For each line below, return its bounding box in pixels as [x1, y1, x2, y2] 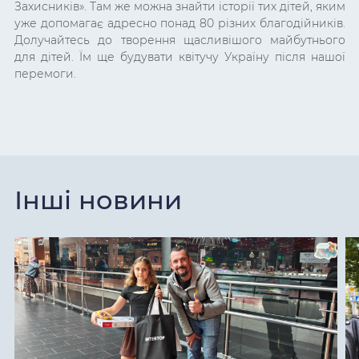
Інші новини [14, 184, 182, 216]
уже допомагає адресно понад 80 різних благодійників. [14, 16, 345, 31]
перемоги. [14, 67, 76, 82]
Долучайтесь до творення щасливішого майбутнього [14, 33, 345, 48]
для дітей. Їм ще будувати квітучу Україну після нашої [14, 50, 345, 65]
